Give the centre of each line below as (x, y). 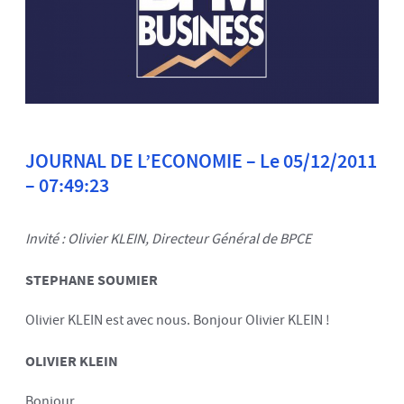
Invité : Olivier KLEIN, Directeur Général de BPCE (168, 239)
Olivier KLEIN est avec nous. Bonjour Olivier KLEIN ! (178, 320)
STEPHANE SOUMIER (92, 279)
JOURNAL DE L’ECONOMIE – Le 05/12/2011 (201, 161)
